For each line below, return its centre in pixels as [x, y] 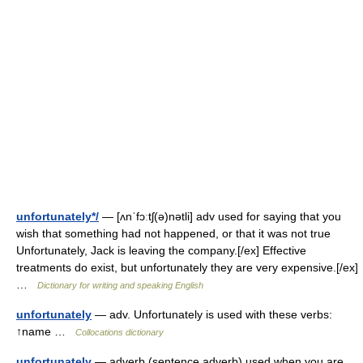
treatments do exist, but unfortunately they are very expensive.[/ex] [187, 267]
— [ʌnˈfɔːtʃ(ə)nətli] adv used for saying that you [220, 216]
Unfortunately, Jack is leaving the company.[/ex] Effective [161, 250]
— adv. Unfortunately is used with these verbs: [212, 314]
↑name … [46, 331]
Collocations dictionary [120, 332]
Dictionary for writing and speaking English [120, 285]
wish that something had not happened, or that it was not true [173, 233]
